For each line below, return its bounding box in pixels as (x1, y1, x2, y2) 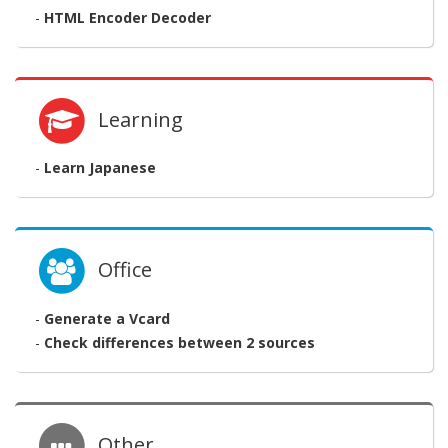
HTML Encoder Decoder (44, 7, 211, 27)
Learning (88, 106, 184, 134)
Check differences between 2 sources (44, 332, 315, 352)
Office (88, 256, 153, 284)
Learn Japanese (44, 158, 156, 178)
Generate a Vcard (44, 308, 170, 328)
